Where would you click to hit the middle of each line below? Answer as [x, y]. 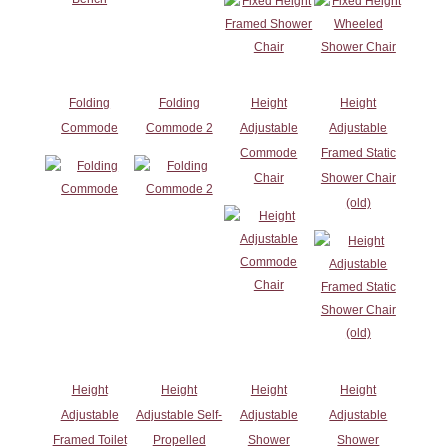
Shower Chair [358, 177]
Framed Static [358, 152]
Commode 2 [179, 127]
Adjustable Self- [179, 414]
